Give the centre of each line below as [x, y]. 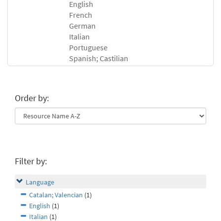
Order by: [32, 98]
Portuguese [88, 48]
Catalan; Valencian [56, 195]
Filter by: [31, 161]
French [81, 15]
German [82, 26]
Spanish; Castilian [99, 58]
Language [40, 182]
